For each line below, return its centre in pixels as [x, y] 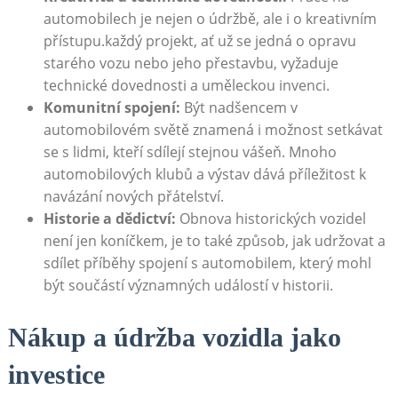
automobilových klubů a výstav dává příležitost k [204, 175]
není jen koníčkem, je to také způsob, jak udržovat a [214, 241]
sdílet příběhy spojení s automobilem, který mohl [207, 263]
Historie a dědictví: [109, 219]
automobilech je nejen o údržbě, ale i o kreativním [210, 19]
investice [56, 375]
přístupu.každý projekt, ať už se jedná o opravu [199, 41]
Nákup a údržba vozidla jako [174, 338]
